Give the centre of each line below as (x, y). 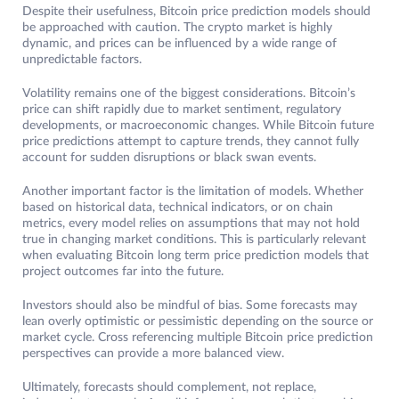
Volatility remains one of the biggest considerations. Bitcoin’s (189, 94)
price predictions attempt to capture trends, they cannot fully (191, 142)
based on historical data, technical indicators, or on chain (178, 208)
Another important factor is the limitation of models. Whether (193, 192)
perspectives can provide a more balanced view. (153, 354)
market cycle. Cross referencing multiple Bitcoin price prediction (198, 338)
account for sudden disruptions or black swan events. (169, 158)
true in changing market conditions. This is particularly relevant (194, 240)
